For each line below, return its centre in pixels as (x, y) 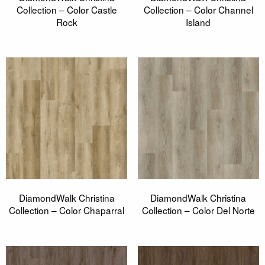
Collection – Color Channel (198, 9)
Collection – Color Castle (67, 9)
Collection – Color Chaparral (67, 210)
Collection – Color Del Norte (198, 210)
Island (198, 22)
